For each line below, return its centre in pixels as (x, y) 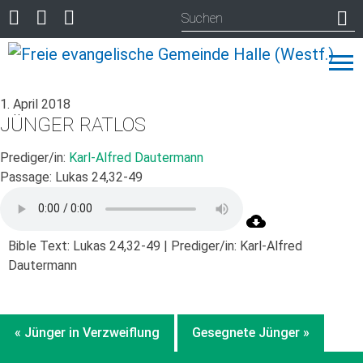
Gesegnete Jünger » (251, 332)
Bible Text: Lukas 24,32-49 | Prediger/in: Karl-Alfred (155, 246)
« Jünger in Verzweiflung (87, 332)
